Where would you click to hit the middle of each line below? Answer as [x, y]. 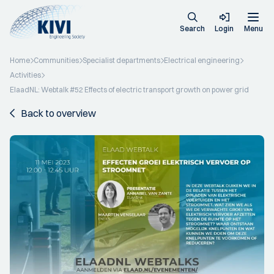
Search [192, 28]
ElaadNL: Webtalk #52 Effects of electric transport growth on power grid [129, 90]
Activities [25, 75]
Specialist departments [121, 60]
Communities [56, 60]
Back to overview [58, 113]
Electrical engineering [202, 60]
